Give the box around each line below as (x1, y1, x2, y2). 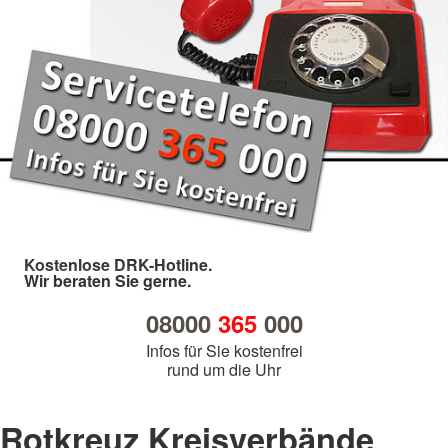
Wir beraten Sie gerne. (24, 268, 191, 292)
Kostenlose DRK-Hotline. (24, 252, 212, 276)
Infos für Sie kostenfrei (145, 338, 303, 362)
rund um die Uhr (167, 357, 281, 381)
